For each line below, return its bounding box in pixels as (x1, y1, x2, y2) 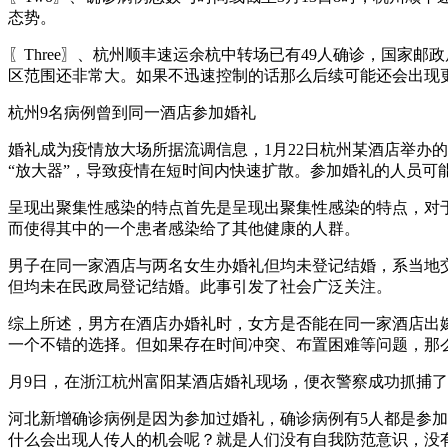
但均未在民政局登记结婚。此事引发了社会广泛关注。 (8, 277, 392, 295)
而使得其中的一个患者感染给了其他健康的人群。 (8, 219, 360, 237)
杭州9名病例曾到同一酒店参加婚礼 (8, 103, 256, 121)
